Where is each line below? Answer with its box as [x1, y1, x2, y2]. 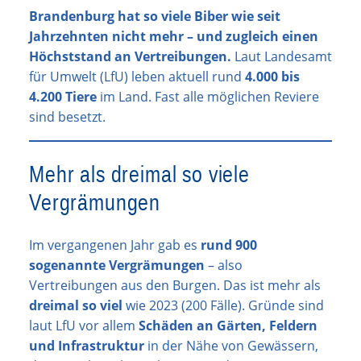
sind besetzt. [29, 107, 106, 126]
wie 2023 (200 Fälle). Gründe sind [122, 297, 324, 315]
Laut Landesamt [231, 47, 332, 65]
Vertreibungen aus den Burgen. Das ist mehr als [29, 276, 321, 295]
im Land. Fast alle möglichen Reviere [97, 87, 319, 106]
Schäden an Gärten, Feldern [139, 317, 317, 335]
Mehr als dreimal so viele [29, 161, 250, 188]
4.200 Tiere [29, 87, 97, 106]
